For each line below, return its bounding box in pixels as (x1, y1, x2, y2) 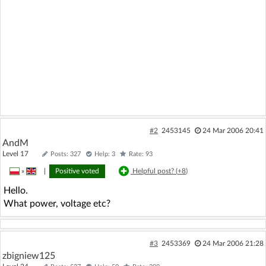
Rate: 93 (129, 150, 153, 157)
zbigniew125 (2, 251, 55, 261)
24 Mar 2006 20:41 (202, 126, 264, 134)
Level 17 (2, 150, 39, 157)
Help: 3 (94, 150, 115, 157)
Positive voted (55, 167, 99, 175)
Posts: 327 (50, 150, 81, 157)
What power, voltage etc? (4, 198, 110, 208)
